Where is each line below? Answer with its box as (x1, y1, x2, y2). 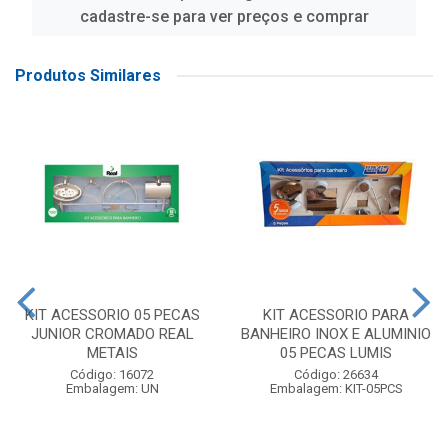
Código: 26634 (294, 367, 378, 382)
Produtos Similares (15, 66, 161, 85)
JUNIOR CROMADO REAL (30, 325, 194, 343)
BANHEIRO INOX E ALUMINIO (241, 325, 431, 343)
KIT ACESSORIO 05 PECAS (24, 306, 200, 324)
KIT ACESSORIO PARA (263, 306, 409, 324)
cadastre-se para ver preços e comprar (79, 7, 369, 26)
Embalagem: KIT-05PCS (269, 381, 403, 396)
